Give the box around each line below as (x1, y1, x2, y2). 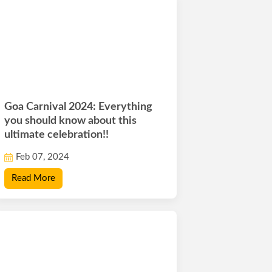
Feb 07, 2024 (16, 152, 70, 162)
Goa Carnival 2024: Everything (4, 101, 153, 113)
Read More (12, 174, 56, 183)
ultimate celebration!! (4, 129, 109, 141)
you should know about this (4, 115, 137, 127)
